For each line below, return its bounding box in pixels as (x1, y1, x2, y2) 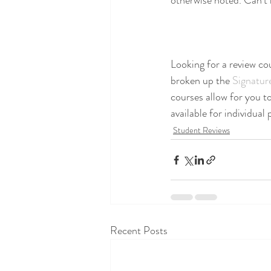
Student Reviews (173, 124, 230, 136)
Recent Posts (110, 223, 168, 238)
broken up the (171, 73, 232, 88)
